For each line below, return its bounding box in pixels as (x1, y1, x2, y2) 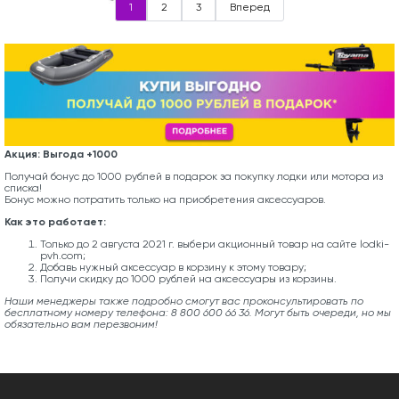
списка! (4, 182, 42, 195)
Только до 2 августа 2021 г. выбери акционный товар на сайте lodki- (40, 238, 389, 251)
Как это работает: (4, 216, 106, 229)
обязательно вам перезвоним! (4, 318, 158, 331)
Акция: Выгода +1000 (4, 148, 118, 161)
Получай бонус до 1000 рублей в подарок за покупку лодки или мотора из (4, 170, 383, 183)
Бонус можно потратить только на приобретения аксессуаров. (4, 193, 326, 207)
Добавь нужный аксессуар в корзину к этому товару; (40, 261, 306, 274)
